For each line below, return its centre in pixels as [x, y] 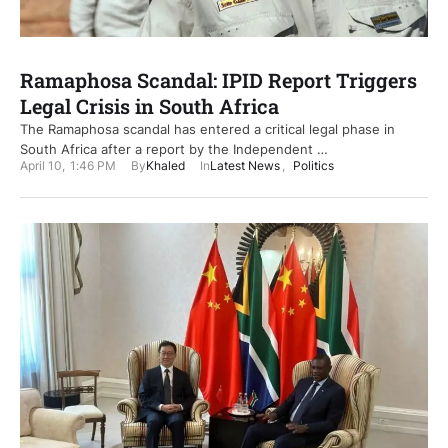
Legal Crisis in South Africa [149, 106]
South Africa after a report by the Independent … [174, 149]
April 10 [41, 166]
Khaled [165, 166]
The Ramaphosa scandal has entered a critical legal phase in [207, 129]
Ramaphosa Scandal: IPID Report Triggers [218, 80]
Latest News [245, 166]
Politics [313, 166]
